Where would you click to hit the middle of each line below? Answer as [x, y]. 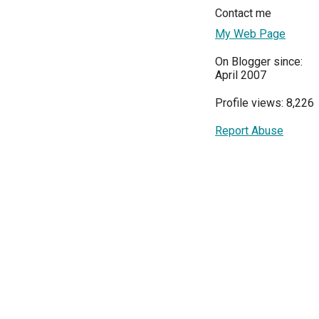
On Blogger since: [259, 62]
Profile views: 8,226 [265, 103]
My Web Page [250, 34]
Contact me [243, 13]
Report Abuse [249, 131]
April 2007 [241, 75]
